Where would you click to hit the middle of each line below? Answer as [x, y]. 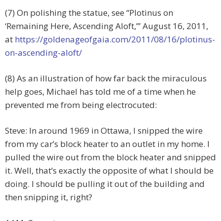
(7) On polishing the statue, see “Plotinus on [89, 13]
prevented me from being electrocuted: [81, 105]
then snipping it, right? [49, 197]
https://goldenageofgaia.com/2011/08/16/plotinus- [115, 39]
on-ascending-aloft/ [43, 53]
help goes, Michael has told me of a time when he [100, 92]
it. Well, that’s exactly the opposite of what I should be [109, 171]
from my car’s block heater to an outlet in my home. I [107, 144]
